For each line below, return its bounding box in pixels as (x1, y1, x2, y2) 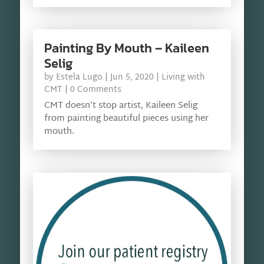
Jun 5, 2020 (110, 70, 154, 85)
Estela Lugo (55, 70, 103, 85)
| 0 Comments (62, 82, 121, 98)
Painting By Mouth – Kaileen (44, 38, 209, 58)
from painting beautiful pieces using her (44, 111, 209, 127)
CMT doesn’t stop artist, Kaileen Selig (44, 98, 197, 114)
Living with (161, 70, 205, 85)
